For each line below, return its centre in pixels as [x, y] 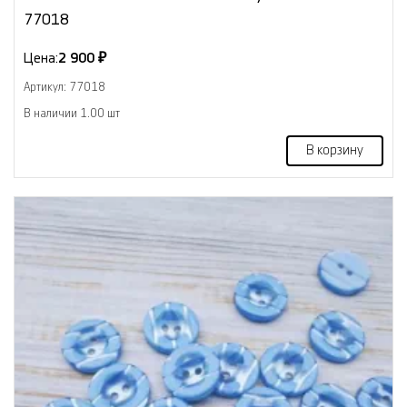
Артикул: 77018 [65, 87]
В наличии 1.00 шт [72, 113]
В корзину [335, 150]
